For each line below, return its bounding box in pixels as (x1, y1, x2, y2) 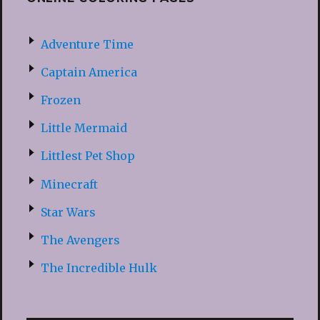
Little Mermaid (40, 121, 127, 136)
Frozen (40, 92, 81, 107)
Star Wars (40, 204, 96, 219)
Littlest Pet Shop (40, 149, 135, 164)
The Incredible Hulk (40, 261, 157, 276)
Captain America (40, 64, 137, 79)
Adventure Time (40, 36, 134, 51)
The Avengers (40, 232, 120, 247)
